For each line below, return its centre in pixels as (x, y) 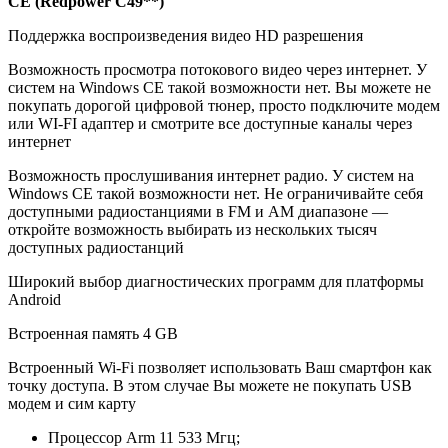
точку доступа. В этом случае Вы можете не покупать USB (210, 386)
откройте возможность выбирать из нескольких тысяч (192, 230)
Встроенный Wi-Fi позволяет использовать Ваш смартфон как (220, 368)
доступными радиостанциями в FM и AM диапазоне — (198, 212)
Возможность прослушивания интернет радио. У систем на (211, 176)
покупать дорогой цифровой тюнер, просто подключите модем (224, 106)
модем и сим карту (72, 404)
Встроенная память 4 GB (93, 334)
